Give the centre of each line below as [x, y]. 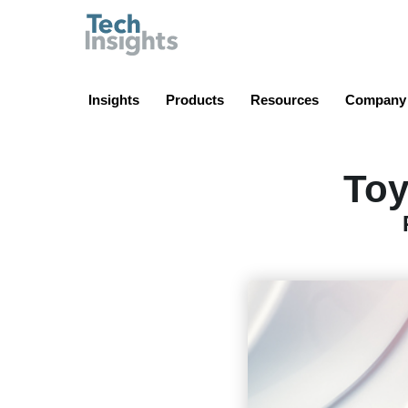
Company [376, 99]
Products [195, 99]
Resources [285, 99]
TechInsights [229, 23]
